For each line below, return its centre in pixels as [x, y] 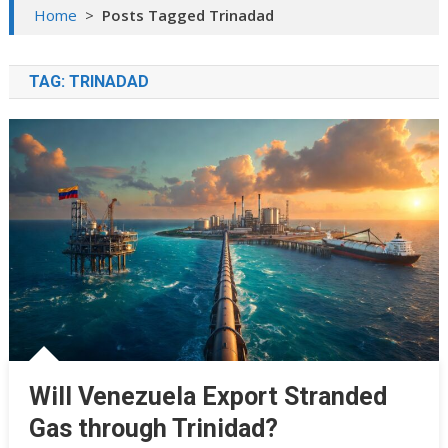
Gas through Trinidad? [153, 429]
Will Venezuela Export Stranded [207, 397]
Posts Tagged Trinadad [187, 15]
